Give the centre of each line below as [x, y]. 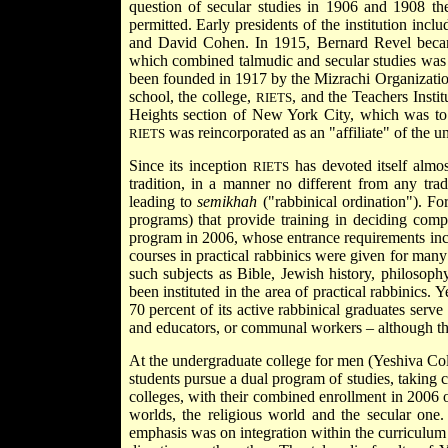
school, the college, [192, 96]
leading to [163, 201]
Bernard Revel [366, 42]
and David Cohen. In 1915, [222, 42]
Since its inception [190, 165]
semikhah [227, 201]
